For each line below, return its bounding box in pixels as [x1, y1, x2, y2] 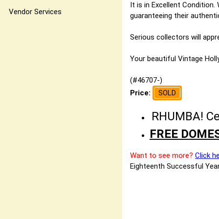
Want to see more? [130, 151, 193, 160]
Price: [130, 88, 153, 97]
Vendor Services [9, 7, 62, 17]
